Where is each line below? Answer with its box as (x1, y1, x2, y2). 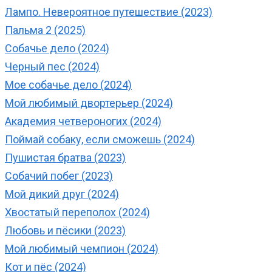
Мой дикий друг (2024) (5, 188, 119, 201)
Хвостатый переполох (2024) (5, 206, 150, 219)
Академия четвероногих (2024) (5, 115, 161, 128)
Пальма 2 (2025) (5, 24, 86, 37)
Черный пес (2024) (5, 60, 100, 73)
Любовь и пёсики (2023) (5, 224, 126, 237)
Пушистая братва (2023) (5, 151, 126, 165)
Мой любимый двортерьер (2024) (5, 97, 173, 110)
